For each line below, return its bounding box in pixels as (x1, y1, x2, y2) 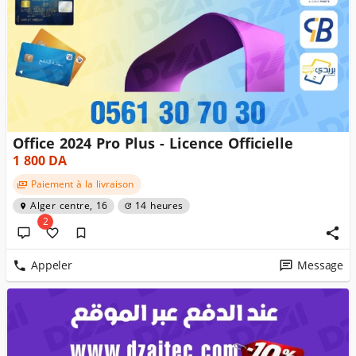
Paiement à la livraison (30, 176, 133, 193)
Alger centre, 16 (30, 197, 108, 215)
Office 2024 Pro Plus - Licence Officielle (13, 130, 293, 157)
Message (297, 254, 343, 277)
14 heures (134, 197, 184, 215)
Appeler (31, 254, 72, 277)
